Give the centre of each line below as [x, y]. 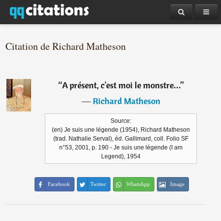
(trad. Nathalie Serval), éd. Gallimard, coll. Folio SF [121, 139]
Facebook [59, 184]
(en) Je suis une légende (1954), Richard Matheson [121, 130]
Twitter [98, 184]
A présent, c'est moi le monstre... [121, 85]
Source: [121, 121]
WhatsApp [138, 184]
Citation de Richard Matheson [66, 46]
